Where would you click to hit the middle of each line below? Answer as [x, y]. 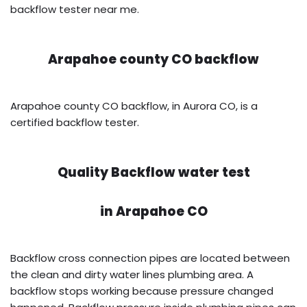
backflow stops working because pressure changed [142, 291]
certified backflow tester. [75, 123]
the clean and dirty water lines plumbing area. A [132, 275]
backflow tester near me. [75, 10]
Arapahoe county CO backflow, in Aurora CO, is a [134, 106]
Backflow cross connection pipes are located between [150, 258]
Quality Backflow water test [153, 173]
